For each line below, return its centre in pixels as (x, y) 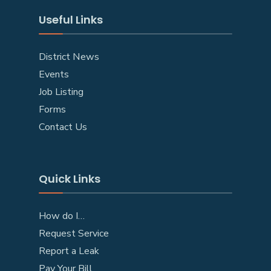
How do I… (62, 216)
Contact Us (63, 127)
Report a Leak (69, 251)
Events (54, 74)
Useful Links (71, 20)
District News (69, 57)
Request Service (74, 233)
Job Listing (61, 92)
